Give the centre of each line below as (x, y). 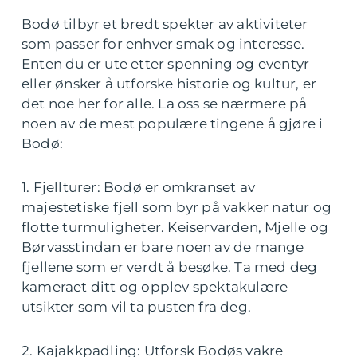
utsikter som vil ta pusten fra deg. (136, 307)
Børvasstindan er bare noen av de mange (163, 247)
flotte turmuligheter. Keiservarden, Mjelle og (175, 228)
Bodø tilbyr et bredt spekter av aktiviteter (165, 24)
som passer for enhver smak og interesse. (163, 44)
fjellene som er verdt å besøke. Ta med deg (170, 267)
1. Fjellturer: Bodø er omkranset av (138, 188)
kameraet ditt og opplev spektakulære (155, 287)
